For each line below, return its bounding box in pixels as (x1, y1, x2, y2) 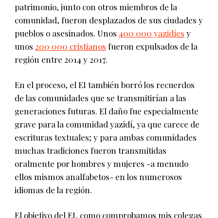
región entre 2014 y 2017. (15, 54, 108, 65)
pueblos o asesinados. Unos (15, 27, 119, 38)
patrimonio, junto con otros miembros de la (15, 1, 177, 12)
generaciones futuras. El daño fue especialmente (15, 105, 199, 116)
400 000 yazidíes (119, 27, 184, 38)
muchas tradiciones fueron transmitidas (15, 145, 166, 156)
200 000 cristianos (35, 40, 106, 52)
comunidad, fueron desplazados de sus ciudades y (15, 14, 203, 25)
